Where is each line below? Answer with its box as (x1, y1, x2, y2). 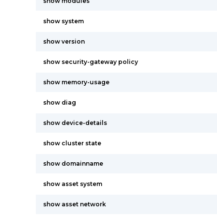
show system (43, 17, 84, 25)
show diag (43, 99, 76, 106)
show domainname (43, 160, 103, 167)
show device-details (43, 119, 107, 126)
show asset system (43, 180, 102, 187)
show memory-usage (43, 78, 109, 86)
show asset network (43, 201, 106, 208)
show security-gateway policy (43, 58, 138, 65)
